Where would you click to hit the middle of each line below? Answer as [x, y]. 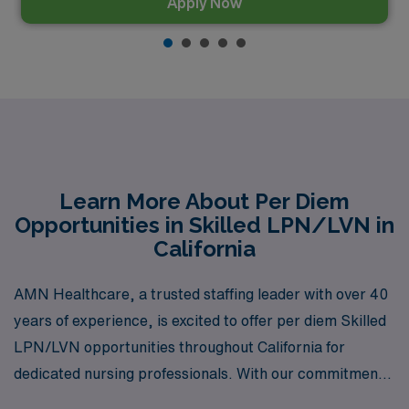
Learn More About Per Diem [204, 201]
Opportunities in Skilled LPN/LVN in [204, 225]
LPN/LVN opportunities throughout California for [179, 347]
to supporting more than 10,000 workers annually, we [194, 400]
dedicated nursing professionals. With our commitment [199, 373]
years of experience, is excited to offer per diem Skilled [200, 320]
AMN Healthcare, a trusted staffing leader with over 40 [201, 294]
